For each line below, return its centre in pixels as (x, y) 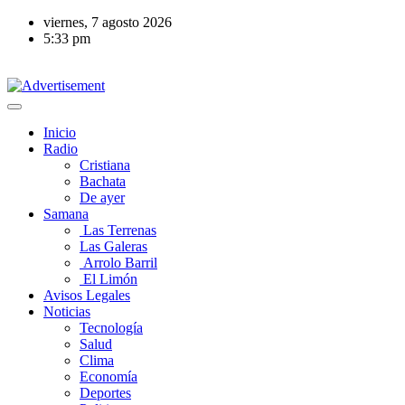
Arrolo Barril (118, 263)
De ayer (102, 198)
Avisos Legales (87, 295)
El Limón (108, 279)
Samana (66, 214)
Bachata (103, 181)
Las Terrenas (118, 230)
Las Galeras (113, 246)
